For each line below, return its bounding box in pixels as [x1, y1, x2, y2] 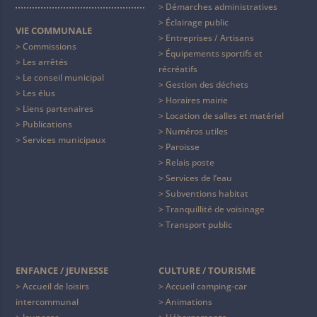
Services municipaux [23, 134, 106, 146]
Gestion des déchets [166, 79, 248, 91]
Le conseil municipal [23, 71, 105, 83]
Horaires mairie [166, 94, 228, 106]
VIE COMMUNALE [16, 24, 93, 37]
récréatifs [158, 63, 197, 75]
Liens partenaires [23, 103, 94, 115]
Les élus [23, 87, 56, 99]
